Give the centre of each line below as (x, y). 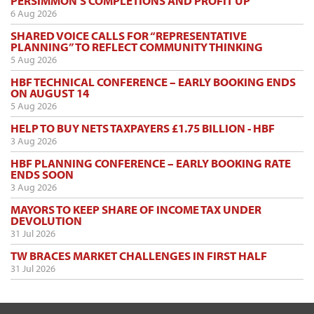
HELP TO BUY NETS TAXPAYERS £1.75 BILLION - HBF (143, 128)
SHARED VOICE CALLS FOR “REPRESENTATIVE (129, 35)
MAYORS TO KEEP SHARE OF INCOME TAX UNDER (136, 209)
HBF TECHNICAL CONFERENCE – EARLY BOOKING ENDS (153, 81)
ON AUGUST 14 (50, 93)
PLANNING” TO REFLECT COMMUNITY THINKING (137, 46)
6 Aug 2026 (34, 13)
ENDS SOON (42, 174)
